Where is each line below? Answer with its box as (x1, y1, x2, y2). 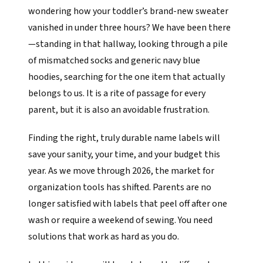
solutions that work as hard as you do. (28, 230, 179, 243)
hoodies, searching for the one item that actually (28, 70, 225, 83)
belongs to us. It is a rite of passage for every (28, 87, 205, 100)
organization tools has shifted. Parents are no (28, 181, 211, 194)
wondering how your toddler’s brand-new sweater (28, 5, 228, 18)
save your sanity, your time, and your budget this (28, 148, 220, 161)
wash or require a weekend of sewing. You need (28, 214, 213, 227)
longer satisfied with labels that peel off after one (28, 197, 227, 210)
